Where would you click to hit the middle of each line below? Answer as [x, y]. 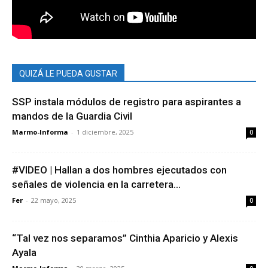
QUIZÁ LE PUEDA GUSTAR [68, 74]
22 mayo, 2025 [54, 200]
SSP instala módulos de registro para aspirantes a [127, 102]
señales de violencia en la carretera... [96, 185]
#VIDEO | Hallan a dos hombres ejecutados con [119, 170]
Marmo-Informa [40, 132]
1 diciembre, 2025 [105, 132]
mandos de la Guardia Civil [72, 116]
